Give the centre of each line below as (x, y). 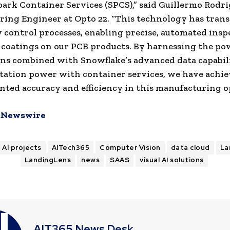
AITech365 (70, 148)
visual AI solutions (172, 160)
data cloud (190, 148)
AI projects (22, 148)
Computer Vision (130, 148)
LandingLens (47, 160)
